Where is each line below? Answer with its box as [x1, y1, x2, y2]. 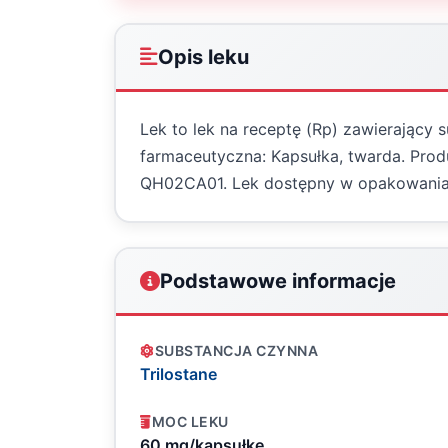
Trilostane [140, 364, 217, 384]
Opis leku [158, 45, 249, 69]
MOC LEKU [151, 413, 229, 430]
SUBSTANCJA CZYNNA [154, 342, 318, 359]
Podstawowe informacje [160, 269, 396, 293]
